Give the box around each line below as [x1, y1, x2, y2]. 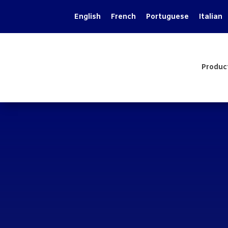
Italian [199, 12, 223, 22]
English [74, 12, 101, 22]
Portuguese [146, 12, 189, 22]
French [111, 12, 136, 22]
